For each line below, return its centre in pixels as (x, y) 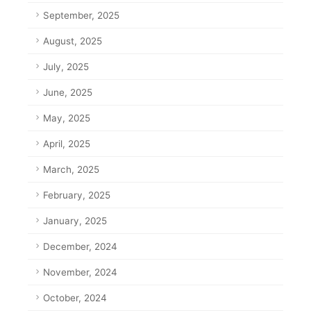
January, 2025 (75, 221)
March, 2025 (71, 170)
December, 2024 (80, 247)
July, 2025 (66, 67)
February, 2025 (77, 195)
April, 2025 (67, 144)
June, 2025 (68, 93)
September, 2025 (81, 16)
